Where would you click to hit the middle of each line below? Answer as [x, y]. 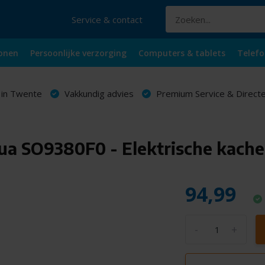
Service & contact [107, 19]
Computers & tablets [182, 53]
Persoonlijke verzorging [78, 53]
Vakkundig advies [98, 93]
